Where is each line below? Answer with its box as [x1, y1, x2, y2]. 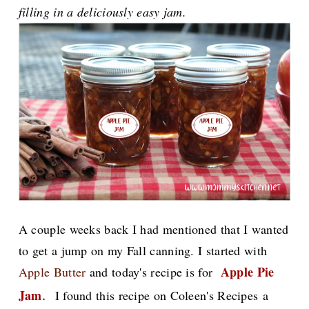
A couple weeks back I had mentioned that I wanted [18, 220, 289, 237]
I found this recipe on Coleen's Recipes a [50, 286, 268, 303]
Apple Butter [18, 263, 86, 280]
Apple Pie [220, 262, 275, 281]
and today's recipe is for [86, 263, 221, 280]
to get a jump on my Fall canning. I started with [18, 241, 268, 259]
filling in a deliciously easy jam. [18, 3, 191, 21]
